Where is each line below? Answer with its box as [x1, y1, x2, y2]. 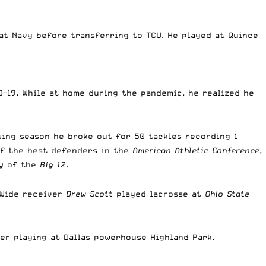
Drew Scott [66, 188, 113, 198]
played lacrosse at [113, 188, 205, 198]
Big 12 [40, 159, 66, 169]
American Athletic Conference [132, 145, 259, 155]
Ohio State [205, 188, 249, 198]
